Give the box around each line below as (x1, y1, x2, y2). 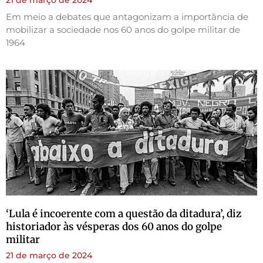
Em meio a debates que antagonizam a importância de (6, 11, 248, 22)
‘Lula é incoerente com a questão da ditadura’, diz (6, 207, 241, 220)
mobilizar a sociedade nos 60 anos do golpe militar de (6, 23, 240, 35)
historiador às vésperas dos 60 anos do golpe (6, 220, 222, 233)
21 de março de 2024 (6, 249, 92, 261)
